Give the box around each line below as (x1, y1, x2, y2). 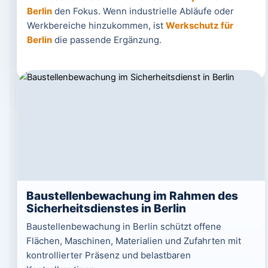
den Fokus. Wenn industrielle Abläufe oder (51, 5, 234, 17)
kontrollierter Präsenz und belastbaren (26, 249, 191, 261)
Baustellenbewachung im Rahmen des (26, 189, 238, 203)
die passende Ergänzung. (51, 34, 162, 45)
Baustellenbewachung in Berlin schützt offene (26, 221, 221, 232)
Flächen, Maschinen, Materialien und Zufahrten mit (26, 235, 241, 246)
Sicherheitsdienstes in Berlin (26, 202, 186, 215)
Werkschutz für (165, 20, 233, 31)
